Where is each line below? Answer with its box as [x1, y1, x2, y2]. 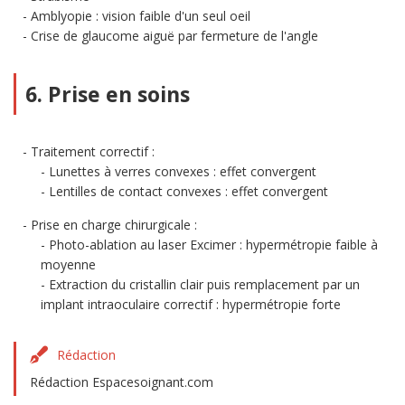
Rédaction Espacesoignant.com [30, 373, 213, 391]
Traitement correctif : [31, 143, 155, 160]
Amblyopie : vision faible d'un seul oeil [31, 7, 250, 24]
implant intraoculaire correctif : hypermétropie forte [41, 296, 341, 313]
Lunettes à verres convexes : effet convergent [49, 163, 316, 180]
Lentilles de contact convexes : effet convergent [49, 183, 328, 200]
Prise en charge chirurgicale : [31, 216, 197, 233]
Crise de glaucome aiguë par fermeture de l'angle [31, 27, 318, 44]
